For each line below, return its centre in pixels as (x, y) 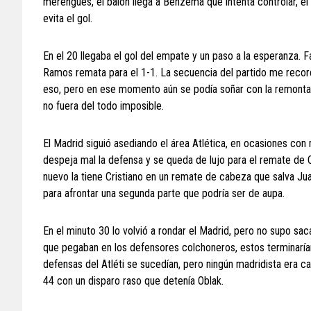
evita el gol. (68, 18)
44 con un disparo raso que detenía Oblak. (133, 281)
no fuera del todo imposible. (103, 106)
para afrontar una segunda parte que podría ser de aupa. (164, 193)
